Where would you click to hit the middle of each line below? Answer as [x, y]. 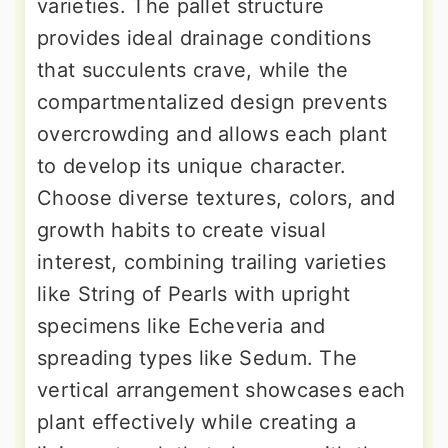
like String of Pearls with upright [194, 294]
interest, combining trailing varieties [212, 262]
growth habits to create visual [182, 230]
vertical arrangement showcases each [221, 390]
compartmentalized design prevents [212, 102]
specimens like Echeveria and [181, 326]
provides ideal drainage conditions [204, 38]
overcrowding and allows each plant [212, 134]
